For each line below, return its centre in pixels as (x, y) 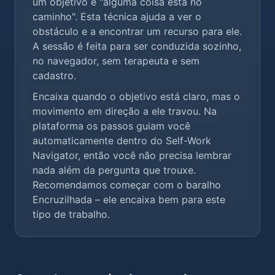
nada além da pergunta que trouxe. (114, 170)
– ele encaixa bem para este (159, 199)
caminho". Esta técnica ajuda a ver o (117, 17)
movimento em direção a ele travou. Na (125, 111)
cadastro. (54, 76)
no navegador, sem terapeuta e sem (116, 61)
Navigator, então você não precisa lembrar (132, 155)
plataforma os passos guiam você (111, 126)
